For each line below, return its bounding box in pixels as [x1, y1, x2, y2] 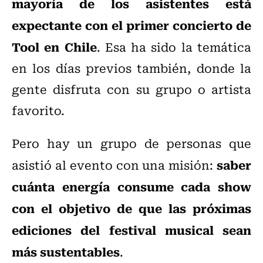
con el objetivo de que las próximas [12, 198, 251, 218]
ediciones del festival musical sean [12, 220, 251, 240]
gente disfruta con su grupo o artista [12, 80, 251, 99]
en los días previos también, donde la [12, 59, 251, 77]
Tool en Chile [12, 37, 97, 56]
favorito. [12, 101, 65, 120]
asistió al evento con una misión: [12, 156, 217, 174]
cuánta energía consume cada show [12, 177, 251, 196]
